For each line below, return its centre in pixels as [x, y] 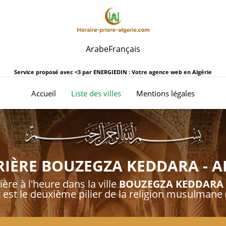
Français [124, 49]
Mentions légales [165, 93]
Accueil [44, 93]
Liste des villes [96, 93]
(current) [73, 93]
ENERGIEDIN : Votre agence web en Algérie [153, 72]
